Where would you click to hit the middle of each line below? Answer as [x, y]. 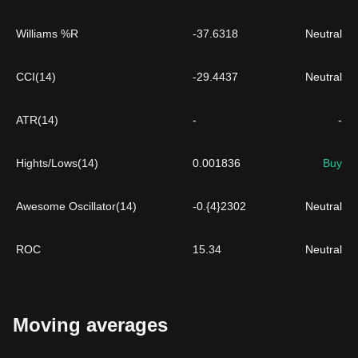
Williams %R [47, 34]
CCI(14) [36, 77]
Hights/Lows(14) [57, 163]
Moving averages [90, 325]
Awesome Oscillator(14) [76, 206]
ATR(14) [37, 120]
